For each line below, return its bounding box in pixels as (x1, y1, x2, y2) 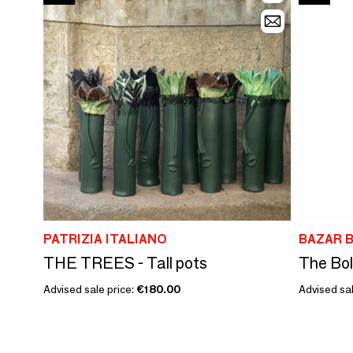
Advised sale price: (43, 281, 136, 296)
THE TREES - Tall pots (43, 253, 207, 273)
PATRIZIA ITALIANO (43, 231, 167, 247)
